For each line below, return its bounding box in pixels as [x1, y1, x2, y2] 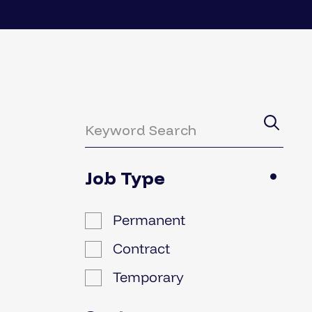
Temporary [113, 268, 184, 286]
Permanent [113, 211, 185, 228]
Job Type [85, 166, 165, 189]
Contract [113, 240, 170, 257]
